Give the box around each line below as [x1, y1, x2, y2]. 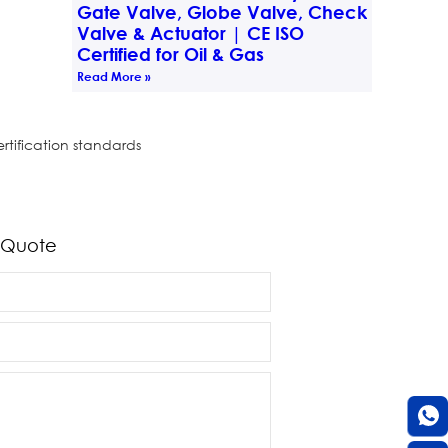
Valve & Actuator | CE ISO [76, 21, 304, 44]
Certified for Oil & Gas [76, 42, 264, 65]
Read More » [76, 67, 151, 84]
